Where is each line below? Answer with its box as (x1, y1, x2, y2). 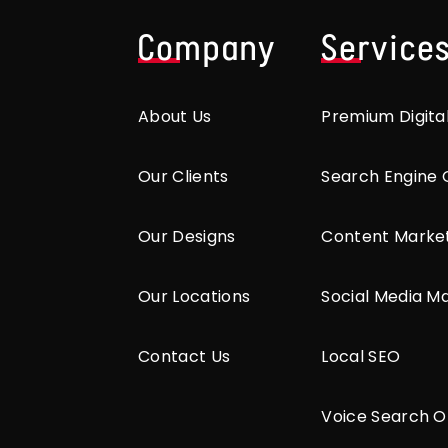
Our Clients (138, 165, 229, 189)
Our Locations (138, 285, 251, 309)
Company (138, 28, 278, 68)
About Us (138, 105, 212, 129)
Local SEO (321, 345, 401, 369)
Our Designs (138, 225, 236, 249)
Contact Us (138, 345, 231, 369)
